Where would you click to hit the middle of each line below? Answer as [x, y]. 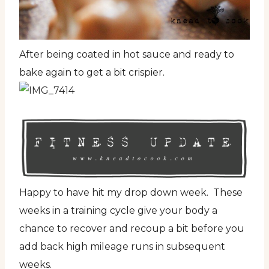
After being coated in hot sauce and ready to [127, 54]
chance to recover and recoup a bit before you [132, 228]
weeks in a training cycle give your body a [118, 210]
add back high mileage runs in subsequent [122, 246]
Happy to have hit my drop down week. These [131, 192]
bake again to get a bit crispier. [92, 72]
